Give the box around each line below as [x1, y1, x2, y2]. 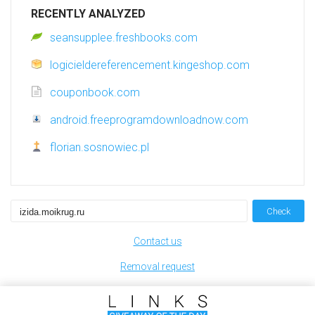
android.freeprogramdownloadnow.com [50, 113, 248, 127]
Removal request [120, 261, 195, 273]
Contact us [133, 236, 182, 247]
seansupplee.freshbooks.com [50, 31, 198, 45]
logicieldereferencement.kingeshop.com [50, 58, 250, 72]
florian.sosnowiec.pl [50, 141, 149, 155]
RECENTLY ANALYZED [31, 7, 146, 21]
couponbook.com [50, 86, 140, 100]
